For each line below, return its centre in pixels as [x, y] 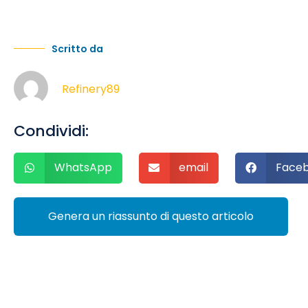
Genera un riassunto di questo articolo [151, 216]
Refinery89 [91, 89]
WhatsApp [83, 168]
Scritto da [77, 48]
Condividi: [51, 131]
